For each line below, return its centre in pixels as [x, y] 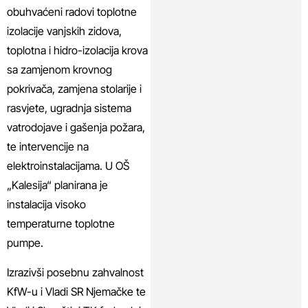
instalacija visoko [46, 205]
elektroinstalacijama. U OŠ [68, 166]
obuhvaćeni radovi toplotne [72, 12]
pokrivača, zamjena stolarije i [74, 89]
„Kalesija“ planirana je [57, 185]
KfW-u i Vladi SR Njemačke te [76, 291]
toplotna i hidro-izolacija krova [77, 51]
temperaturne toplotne [61, 224]
